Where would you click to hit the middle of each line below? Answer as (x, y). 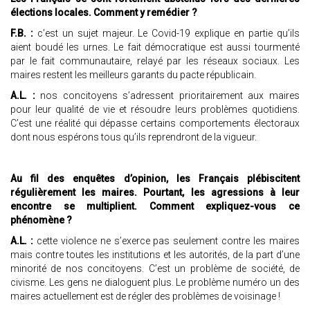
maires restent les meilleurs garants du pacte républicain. (135, 75)
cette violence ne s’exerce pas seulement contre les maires (168, 241)
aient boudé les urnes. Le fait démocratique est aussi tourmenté (155, 47)
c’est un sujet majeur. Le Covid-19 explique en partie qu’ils (166, 34)
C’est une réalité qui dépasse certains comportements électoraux (155, 124)
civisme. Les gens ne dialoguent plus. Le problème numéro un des (155, 283)
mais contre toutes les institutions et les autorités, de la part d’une (155, 255)
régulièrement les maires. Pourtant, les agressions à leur (155, 193)
